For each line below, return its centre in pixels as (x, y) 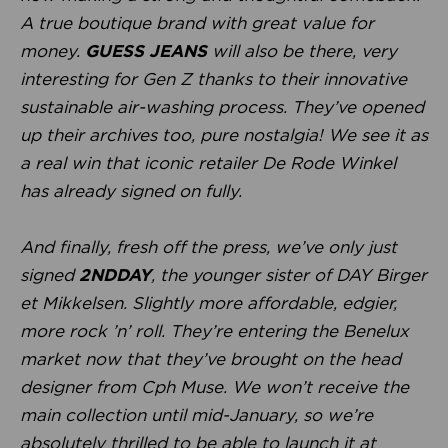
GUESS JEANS (148, 50)
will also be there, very (304, 50)
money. (52, 50)
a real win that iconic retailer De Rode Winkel (208, 162)
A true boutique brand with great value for (197, 22)
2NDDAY (115, 274)
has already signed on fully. (131, 190)
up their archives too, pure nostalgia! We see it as (224, 134)
